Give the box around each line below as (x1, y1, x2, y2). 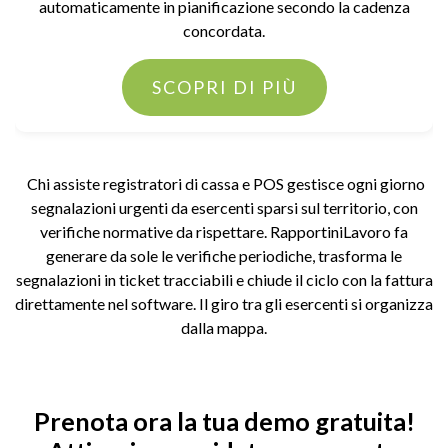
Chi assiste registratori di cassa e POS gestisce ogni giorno (23, 174, 425, 193)
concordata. (183, 21, 265, 40)
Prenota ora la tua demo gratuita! (33, 406, 415, 436)
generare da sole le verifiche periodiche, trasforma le (46, 246, 402, 265)
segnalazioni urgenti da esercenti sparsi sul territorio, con (30, 198, 418, 217)
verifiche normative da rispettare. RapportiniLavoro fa (40, 222, 408, 241)
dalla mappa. (181, 318, 267, 337)
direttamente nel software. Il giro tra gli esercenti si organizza (15, 294, 433, 313)
